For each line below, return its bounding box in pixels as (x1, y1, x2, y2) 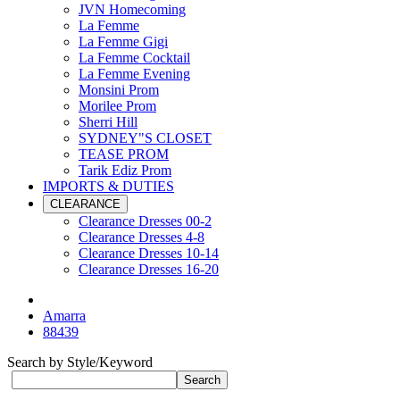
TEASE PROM (79, 146, 169, 162)
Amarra (43, 308, 86, 323)
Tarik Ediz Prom (79, 162, 171, 178)
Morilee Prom (79, 98, 156, 113)
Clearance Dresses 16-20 (79, 262, 219, 277)
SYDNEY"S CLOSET (79, 130, 212, 146)
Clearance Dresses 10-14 (79, 246, 219, 261)
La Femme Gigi (79, 34, 168, 49)
